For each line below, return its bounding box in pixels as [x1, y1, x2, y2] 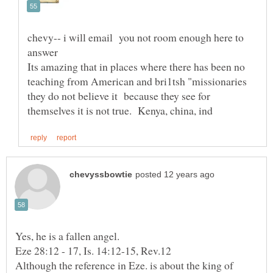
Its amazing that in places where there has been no [27, 58, 245, 74]
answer [27, 44, 62, 59]
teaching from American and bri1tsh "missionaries [27, 73, 250, 88]
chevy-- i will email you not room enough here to [27, 29, 244, 44]
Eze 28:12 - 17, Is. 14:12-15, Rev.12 [15, 243, 171, 258]
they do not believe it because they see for [27, 88, 210, 103]
